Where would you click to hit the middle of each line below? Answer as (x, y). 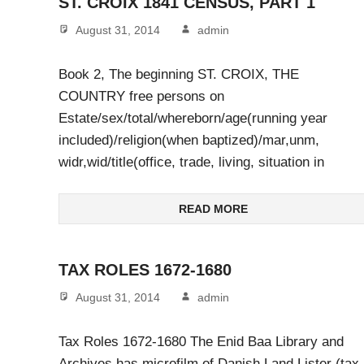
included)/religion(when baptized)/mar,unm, (189, 140)
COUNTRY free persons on (141, 96)
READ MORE (213, 209)
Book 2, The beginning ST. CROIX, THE (179, 74)
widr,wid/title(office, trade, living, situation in (191, 162)
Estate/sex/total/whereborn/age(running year (193, 118)
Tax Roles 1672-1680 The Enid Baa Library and (201, 341)
